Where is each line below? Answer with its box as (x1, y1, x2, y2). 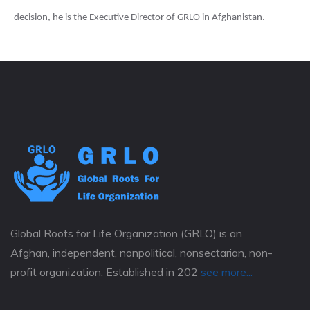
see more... (201, 265, 253, 279)
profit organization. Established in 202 (10, 265, 198, 279)
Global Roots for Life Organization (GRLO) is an (10, 226, 242, 240)
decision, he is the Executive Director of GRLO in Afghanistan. (14, 12, 265, 23)
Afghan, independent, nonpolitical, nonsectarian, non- (10, 246, 273, 259)
